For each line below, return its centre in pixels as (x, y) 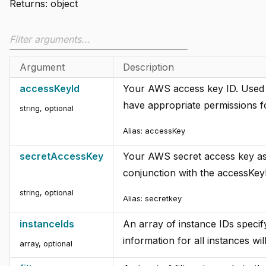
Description (148, 67)
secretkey (163, 199)
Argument (42, 67)
